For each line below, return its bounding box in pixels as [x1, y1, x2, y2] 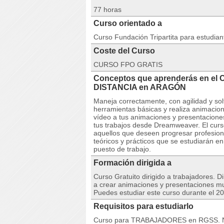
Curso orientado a [93, 19, 162, 27]
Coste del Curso [93, 46, 155, 55]
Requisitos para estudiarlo [93, 202, 193, 210]
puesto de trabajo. [93, 145, 151, 153]
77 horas [93, 5, 121, 13]
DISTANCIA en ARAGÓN [93, 83, 186, 91]
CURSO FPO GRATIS [93, 60, 162, 68]
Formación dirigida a [93, 158, 171, 167]
